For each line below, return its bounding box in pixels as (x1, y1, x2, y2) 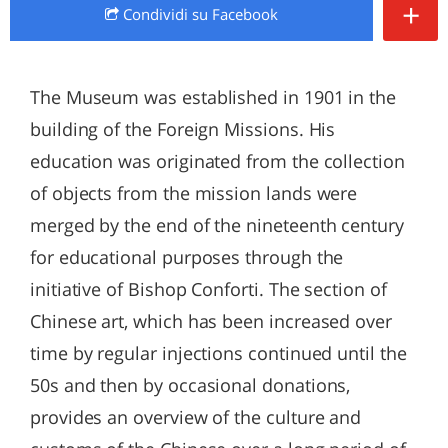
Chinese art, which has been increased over (30, 309, 392, 333)
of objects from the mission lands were (30, 181, 358, 205)
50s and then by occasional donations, (30, 373, 351, 397)
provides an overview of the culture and (30, 405, 362, 429)
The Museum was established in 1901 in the (30, 85, 397, 109)
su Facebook (192, 4, 278, 24)
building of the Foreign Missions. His (30, 117, 336, 141)
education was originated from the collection (30, 149, 405, 173)
